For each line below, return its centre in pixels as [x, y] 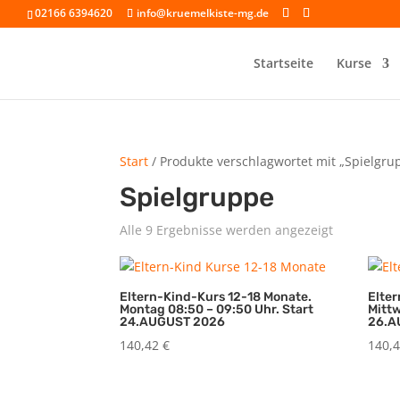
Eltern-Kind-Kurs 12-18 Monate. [216, 297]
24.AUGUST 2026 [173, 322]
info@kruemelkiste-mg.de [203, 13]
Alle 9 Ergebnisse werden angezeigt [227, 230]
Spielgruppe [197, 197]
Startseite [283, 63]
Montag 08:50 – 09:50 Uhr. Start [217, 309]
